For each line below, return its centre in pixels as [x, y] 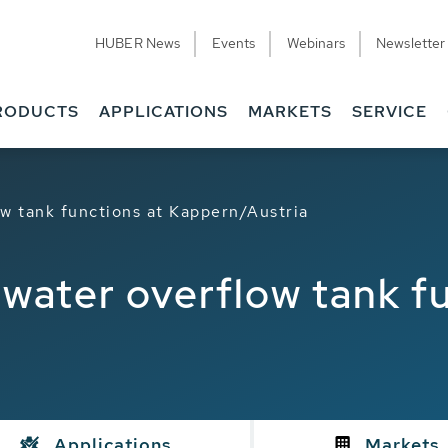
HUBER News [137, 43]
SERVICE [389, 111]
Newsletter [411, 43]
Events [233, 43]
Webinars [315, 43]
